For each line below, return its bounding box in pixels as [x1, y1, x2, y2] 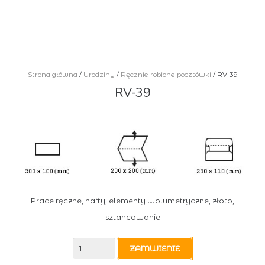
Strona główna [27, 70, 77, 79]
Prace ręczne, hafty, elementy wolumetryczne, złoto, [31, 196, 234, 206]
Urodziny [83, 70, 115, 79]
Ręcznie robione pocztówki [120, 70, 211, 79]
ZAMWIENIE [129, 243, 180, 253]
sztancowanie [105, 212, 160, 222]
